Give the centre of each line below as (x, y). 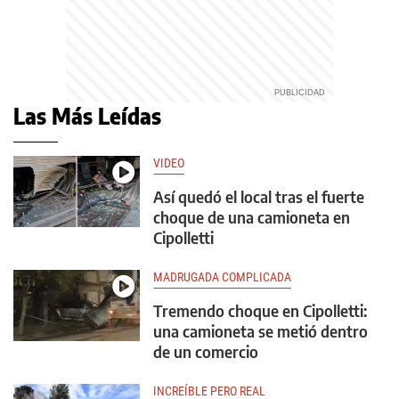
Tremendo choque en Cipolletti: (260, 311)
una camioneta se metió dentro (261, 331)
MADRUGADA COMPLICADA (222, 277)
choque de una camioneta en (252, 217)
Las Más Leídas (87, 116)
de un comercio (206, 352)
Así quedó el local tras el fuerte (259, 197)
